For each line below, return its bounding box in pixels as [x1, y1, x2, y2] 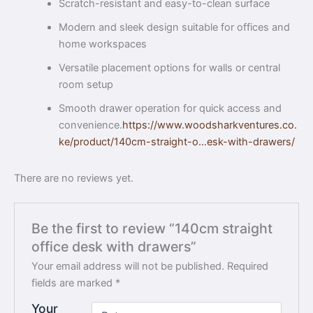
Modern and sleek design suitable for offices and [58, 21, 290, 34]
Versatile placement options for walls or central [58, 61, 280, 75]
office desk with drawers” [31, 238, 197, 256]
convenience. [58, 119, 122, 132]
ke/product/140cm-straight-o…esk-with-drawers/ [58, 136, 295, 149]
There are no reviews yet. [14, 171, 133, 184]
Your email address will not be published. [31, 260, 225, 273]
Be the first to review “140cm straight [31, 220, 273, 238]
